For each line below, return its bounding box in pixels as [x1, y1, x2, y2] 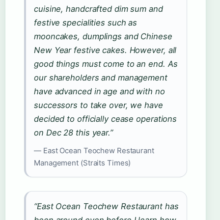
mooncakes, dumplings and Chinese [34, 31, 172, 42]
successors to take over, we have [34, 100, 163, 110]
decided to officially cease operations [34, 114, 177, 124]
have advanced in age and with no [34, 86, 165, 97]
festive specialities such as [34, 18, 137, 28]
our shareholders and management [34, 73, 167, 83]
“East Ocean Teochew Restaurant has [34, 201, 179, 212]
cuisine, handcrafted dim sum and [34, 4, 163, 14]
